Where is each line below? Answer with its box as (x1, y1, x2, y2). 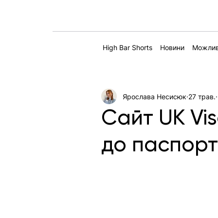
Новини (160, 43, 184, 52)
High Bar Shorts (102, 43, 152, 52)
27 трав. (188, 92, 216, 101)
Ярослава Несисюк (123, 92, 187, 101)
